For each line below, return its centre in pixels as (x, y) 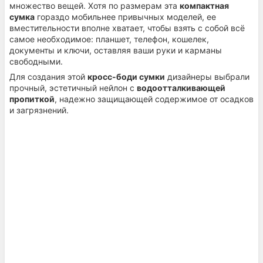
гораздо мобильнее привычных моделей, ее (125, 16)
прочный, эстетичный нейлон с (73, 87)
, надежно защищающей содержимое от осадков (154, 99)
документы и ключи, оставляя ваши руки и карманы (116, 50)
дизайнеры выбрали (207, 76)
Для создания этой (48, 76)
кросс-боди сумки (126, 76)
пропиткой (32, 99)
